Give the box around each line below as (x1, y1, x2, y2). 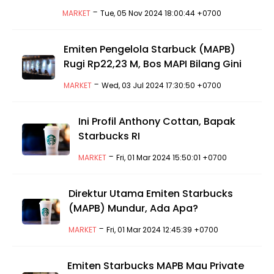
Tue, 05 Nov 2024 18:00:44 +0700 (100, 8, 221, 18)
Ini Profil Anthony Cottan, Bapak (78, 114, 236, 128)
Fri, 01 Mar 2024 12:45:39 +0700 (106, 224, 218, 235)
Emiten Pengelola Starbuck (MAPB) (63, 42, 235, 56)
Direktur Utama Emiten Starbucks (68, 187, 233, 201)
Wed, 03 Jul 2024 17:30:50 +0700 (101, 80, 221, 91)
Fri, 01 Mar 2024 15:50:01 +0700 (116, 152, 228, 163)
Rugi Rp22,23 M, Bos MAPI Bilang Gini (63, 57, 242, 71)
